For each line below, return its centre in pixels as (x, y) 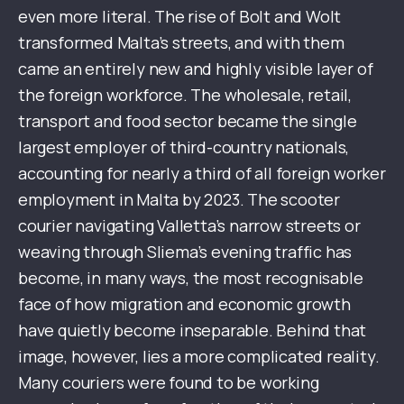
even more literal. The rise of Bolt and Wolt (180, 17)
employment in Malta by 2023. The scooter (179, 200)
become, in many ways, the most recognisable (191, 278)
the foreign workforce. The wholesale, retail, (185, 95)
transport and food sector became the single (188, 121)
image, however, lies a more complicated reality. (199, 357)
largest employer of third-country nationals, (184, 147)
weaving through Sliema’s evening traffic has (185, 252)
